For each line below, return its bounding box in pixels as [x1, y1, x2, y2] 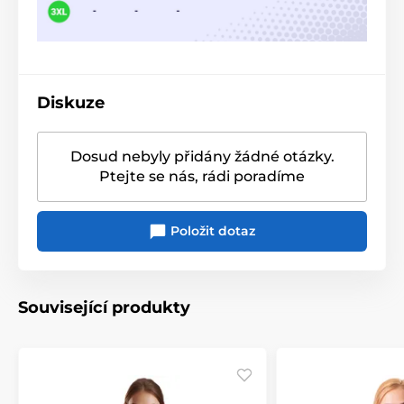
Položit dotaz [167, 222, 255, 239]
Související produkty [18, 298, 190, 317]
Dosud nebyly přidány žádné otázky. [69, 147, 335, 165]
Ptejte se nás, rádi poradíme [99, 167, 305, 185]
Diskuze [37, 92, 105, 113]
